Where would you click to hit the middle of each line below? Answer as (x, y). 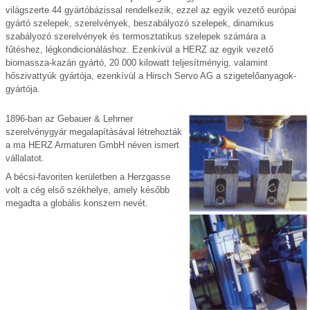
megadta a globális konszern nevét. (77, 203)
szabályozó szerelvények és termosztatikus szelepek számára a (136, 36)
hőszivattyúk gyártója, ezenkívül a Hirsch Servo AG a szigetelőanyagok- (151, 75)
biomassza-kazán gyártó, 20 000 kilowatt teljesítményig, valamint (137, 62)
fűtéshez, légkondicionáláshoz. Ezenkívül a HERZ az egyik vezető (139, 49)
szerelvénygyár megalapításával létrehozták (94, 131)
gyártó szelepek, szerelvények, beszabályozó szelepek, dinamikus (140, 23)
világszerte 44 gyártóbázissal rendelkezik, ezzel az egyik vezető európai (151, 10)
